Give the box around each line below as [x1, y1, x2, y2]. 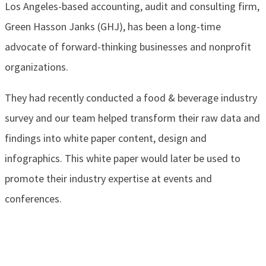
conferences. [5, 191, 62, 205]
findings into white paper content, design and [5, 131, 207, 145]
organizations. [5, 59, 68, 74]
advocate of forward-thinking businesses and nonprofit [5, 39, 251, 53]
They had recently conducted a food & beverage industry [5, 90, 257, 104]
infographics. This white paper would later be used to [5, 151, 240, 165]
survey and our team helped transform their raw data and [5, 110, 260, 125]
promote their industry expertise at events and [5, 171, 212, 185]
